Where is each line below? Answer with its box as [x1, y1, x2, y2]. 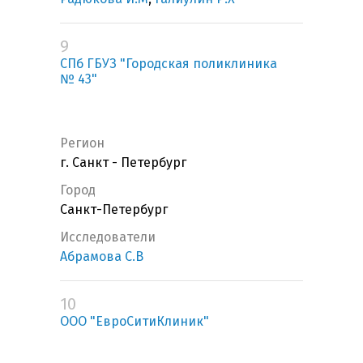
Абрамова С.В [60, 249, 143, 265]
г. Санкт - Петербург [60, 155, 186, 171]
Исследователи [60, 229, 156, 246]
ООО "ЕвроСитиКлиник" [60, 314, 209, 330]
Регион [60, 135, 105, 152]
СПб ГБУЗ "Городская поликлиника [60, 56, 277, 72]
